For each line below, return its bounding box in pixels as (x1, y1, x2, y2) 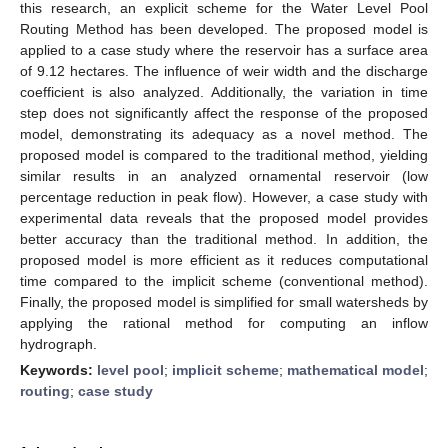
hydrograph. (20, 335, 97, 352)
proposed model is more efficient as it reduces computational (20, 251, 428, 268)
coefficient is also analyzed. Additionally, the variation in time (20, 83, 428, 100)
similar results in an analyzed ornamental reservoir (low (20, 167, 428, 184)
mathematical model (287, 361, 424, 378)
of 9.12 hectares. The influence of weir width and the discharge (20, 62, 428, 79)
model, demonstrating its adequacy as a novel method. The (20, 125, 428, 142)
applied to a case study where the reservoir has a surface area (20, 41, 428, 58)
